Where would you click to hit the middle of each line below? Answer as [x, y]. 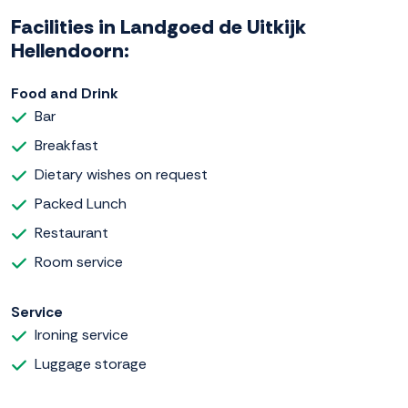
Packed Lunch [81, 204]
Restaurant [71, 233]
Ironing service [82, 335]
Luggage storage [91, 364]
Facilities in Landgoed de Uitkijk [158, 27]
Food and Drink [65, 94]
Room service [79, 262]
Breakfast [66, 146]
